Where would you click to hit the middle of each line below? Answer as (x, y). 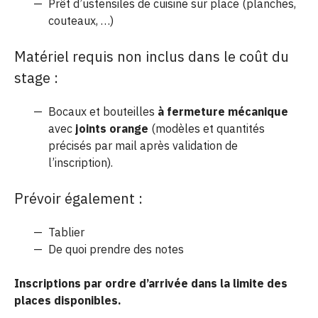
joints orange (113, 129)
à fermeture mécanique (223, 112)
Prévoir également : (78, 199)
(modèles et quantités (208, 129)
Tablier (66, 232)
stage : (36, 78)
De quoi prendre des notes (116, 250)
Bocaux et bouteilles (103, 112)
